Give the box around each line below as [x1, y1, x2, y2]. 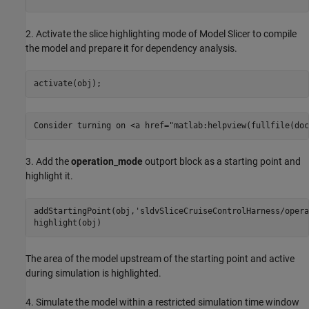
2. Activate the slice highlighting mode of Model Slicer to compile [26, 28, 297, 39]
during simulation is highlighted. [26, 267, 161, 279]
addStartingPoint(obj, [33, 206, 135, 217]
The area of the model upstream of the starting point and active [26, 252, 295, 264]
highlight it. [26, 170, 73, 181]
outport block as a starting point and [143, 155, 301, 167]
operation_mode [71, 155, 143, 167]
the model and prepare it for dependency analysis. [26, 42, 237, 54]
